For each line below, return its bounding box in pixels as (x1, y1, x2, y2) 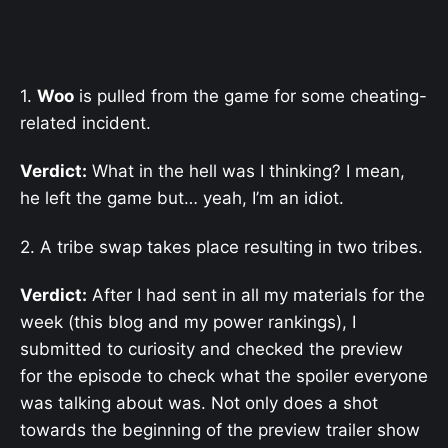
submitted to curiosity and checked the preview (20, 338, 403, 359)
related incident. (20, 113, 151, 134)
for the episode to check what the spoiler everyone (20, 365, 428, 386)
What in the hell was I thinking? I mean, (87, 161, 405, 182)
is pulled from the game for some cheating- (74, 86, 427, 107)
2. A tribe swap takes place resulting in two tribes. (20, 236, 423, 257)
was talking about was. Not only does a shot (20, 392, 378, 413)
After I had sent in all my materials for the (87, 284, 425, 305)
